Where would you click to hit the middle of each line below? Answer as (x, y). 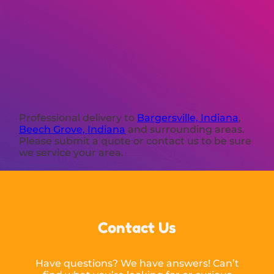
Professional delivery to (78, 117)
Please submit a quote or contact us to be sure (135, 141)
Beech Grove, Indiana (72, 129)
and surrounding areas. (185, 129)
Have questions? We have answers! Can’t (137, 263)
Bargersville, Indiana (188, 117)
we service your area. (72, 152)
